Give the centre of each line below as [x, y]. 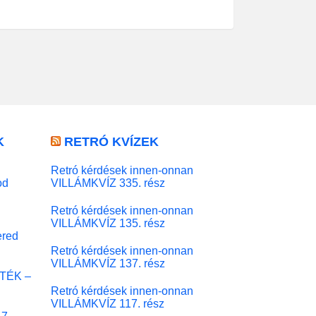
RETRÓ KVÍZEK [111, 141]
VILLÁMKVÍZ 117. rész [107, 303]
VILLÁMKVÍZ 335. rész [108, 182]
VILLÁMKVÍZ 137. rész [108, 263]
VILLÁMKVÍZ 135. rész [108, 223]
